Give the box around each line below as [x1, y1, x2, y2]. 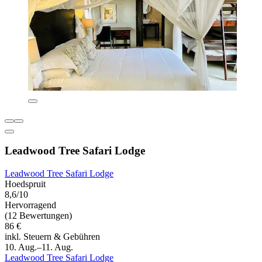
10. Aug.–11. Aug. [5, 242, 73, 253]
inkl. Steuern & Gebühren [5, 232, 100, 242]
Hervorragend [5, 200, 56, 211]
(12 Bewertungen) [5, 211, 72, 221]
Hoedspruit [5, 179, 46, 189]
